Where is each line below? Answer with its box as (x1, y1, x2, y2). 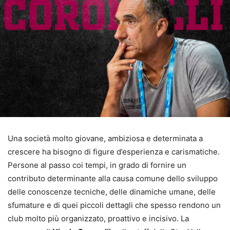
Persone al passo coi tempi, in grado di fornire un (8, 160, 186, 170)
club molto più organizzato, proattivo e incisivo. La (8, 214, 189, 223)
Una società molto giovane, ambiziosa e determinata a (8, 133, 203, 143)
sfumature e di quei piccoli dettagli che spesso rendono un (8, 200, 221, 210)
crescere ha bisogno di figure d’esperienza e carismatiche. (8, 147, 220, 157)
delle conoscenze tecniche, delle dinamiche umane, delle (8, 187, 216, 197)
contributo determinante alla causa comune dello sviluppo (8, 174, 218, 183)
